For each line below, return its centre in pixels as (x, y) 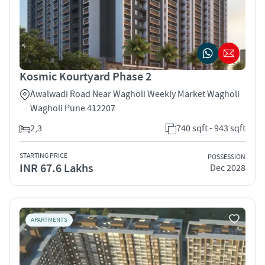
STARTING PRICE (43, 156)
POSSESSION (227, 157)
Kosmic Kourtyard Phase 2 (85, 77)
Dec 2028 (228, 168)
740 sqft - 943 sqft (211, 128)
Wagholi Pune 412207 (73, 108)
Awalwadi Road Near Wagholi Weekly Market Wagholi (135, 94)
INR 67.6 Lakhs (56, 168)
